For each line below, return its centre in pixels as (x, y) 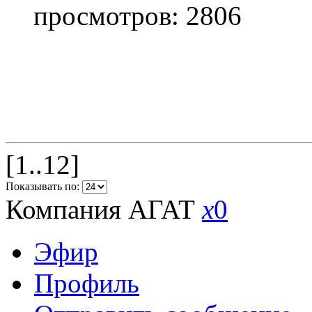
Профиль (87, 283)
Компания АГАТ (104, 209)
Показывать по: (44, 186)
